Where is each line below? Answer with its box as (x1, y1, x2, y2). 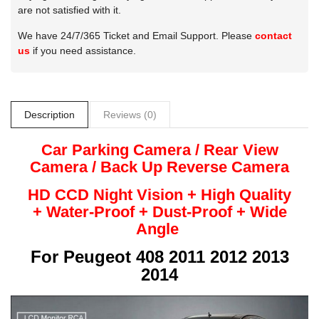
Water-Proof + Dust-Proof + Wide (46, 202, 287, 221)
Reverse (167, 157, 227, 176)
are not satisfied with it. (18, 4, 121, 16)
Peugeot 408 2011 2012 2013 (63, 246, 289, 266)
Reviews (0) (103, 108, 157, 120)
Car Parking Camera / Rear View (41, 140, 278, 159)
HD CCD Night (28, 185, 137, 204)
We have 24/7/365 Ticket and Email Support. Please (18, 29, 255, 41)
